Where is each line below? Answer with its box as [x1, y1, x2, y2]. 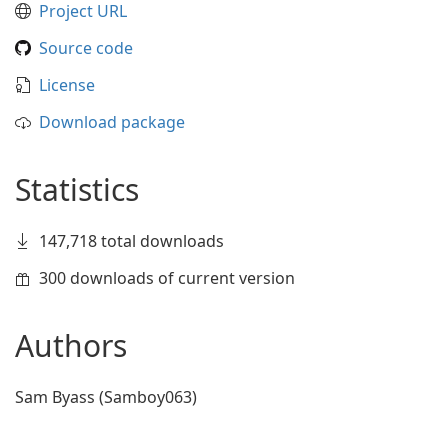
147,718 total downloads [39, 230, 224, 252]
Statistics [15, 169, 139, 210]
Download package [39, 111, 185, 133]
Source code [39, 37, 133, 59]
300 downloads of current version [39, 267, 295, 289]
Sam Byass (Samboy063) [15, 386, 197, 408]
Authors [15, 325, 127, 366]
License [39, 74, 95, 96]
